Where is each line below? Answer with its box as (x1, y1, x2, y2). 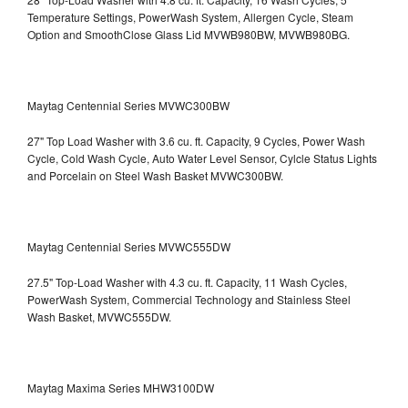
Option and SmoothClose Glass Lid (27, 25, 204, 42)
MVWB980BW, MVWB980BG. (204, 25, 350, 42)
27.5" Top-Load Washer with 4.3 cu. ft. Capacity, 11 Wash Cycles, (27, 273, 347, 290)
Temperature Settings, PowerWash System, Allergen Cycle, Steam (27, 8, 353, 25)
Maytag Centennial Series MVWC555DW (27, 238, 230, 254)
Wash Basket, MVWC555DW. (27, 308, 171, 324)
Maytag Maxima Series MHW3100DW (27, 379, 214, 395)
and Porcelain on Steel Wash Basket (27, 167, 210, 183)
